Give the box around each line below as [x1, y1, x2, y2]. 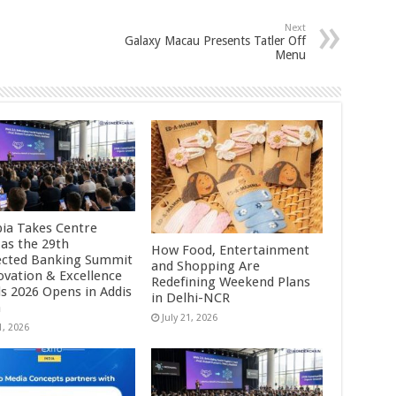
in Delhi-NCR [151, 290, 231, 307]
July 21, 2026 [162, 312, 218, 324]
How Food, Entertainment [151, 242, 310, 259]
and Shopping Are [151, 258, 261, 275]
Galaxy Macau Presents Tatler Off [124, 34, 306, 48]
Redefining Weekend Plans [151, 274, 311, 291]
